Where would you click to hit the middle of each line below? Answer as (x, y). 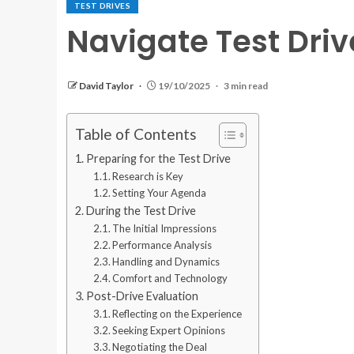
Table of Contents (136, 134)
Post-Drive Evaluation (142, 296)
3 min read (246, 86)
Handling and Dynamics (166, 262)
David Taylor (107, 86)
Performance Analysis (162, 245)
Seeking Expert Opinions (169, 330)
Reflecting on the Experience (177, 314)
